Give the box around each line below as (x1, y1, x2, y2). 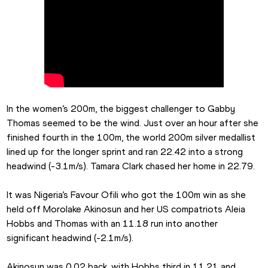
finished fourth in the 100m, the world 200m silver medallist (7, 132, 256, 144)
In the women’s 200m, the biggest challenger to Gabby (7, 103, 236, 115)
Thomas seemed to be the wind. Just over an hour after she (7, 117, 259, 129)
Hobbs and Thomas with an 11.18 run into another (7, 218, 218, 230)
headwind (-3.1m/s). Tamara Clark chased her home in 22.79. (7, 160, 255, 172)
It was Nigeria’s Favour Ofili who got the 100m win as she (7, 189, 246, 201)
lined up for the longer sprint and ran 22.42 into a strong (7, 146, 243, 158)
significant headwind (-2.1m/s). (7, 232, 134, 244)
